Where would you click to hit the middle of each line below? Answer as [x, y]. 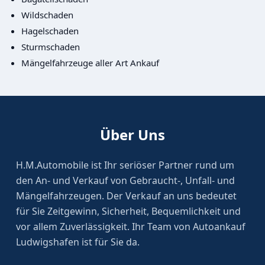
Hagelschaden [50, 30]
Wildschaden [47, 14]
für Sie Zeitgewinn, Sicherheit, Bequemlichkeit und [128, 211]
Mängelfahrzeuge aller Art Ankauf [90, 62]
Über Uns [132, 135]
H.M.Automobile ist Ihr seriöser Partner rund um [125, 165]
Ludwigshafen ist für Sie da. [77, 242]
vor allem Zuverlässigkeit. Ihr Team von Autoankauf [130, 227]
